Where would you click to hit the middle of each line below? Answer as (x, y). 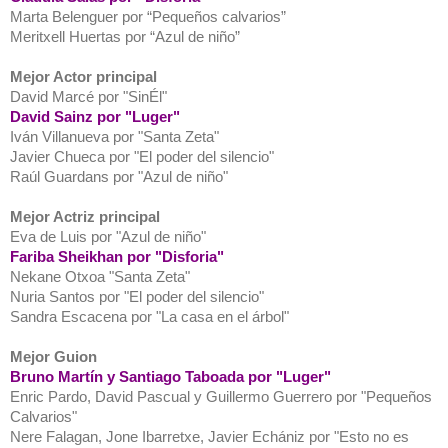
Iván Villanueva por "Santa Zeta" (114, 136)
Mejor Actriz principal (85, 216)
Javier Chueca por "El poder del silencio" (142, 156)
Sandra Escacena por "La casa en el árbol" (149, 316)
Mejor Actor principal (83, 76)
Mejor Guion (53, 356)
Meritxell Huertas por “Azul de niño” (125, 36)
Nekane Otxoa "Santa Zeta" (100, 276)
